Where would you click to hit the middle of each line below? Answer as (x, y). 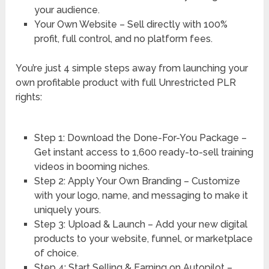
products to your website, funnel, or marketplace (143, 238)
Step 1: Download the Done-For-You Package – (140, 138)
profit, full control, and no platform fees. (123, 38)
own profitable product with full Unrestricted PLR (126, 82)
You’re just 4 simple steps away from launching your (132, 68)
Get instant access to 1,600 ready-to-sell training (144, 152)
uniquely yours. (67, 210)
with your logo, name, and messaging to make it (141, 195)
